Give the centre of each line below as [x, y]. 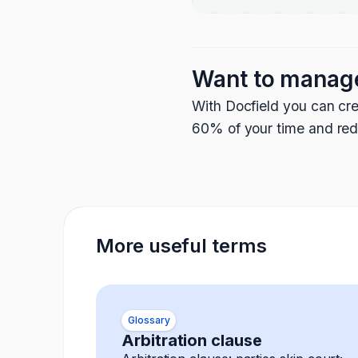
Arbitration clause [192, 340]
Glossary [149, 320]
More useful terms [181, 246]
